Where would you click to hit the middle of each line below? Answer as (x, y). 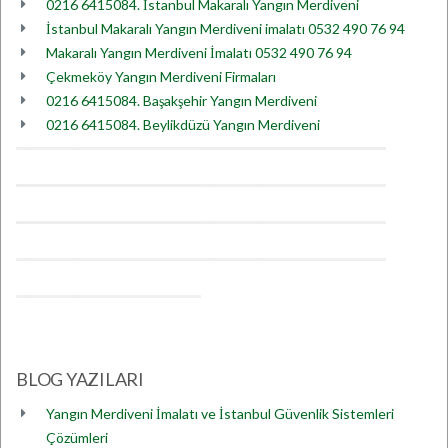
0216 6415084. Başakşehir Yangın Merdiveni (181, 100)
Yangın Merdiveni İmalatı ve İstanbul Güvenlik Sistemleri (220, 413)
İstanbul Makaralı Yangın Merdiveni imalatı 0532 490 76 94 (225, 28)
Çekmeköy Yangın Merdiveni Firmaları (161, 76)
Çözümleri (77, 437)
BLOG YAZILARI (80, 379)
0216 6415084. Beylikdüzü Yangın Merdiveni (183, 124)
